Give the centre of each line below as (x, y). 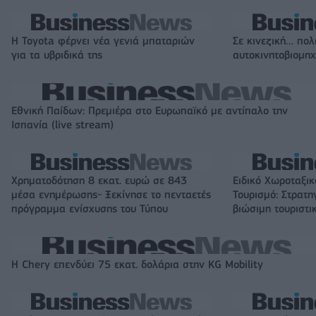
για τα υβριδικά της (57, 55)
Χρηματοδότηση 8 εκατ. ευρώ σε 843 (99, 180)
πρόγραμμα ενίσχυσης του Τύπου (90, 208)
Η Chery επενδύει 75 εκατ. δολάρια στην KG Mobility (137, 264)
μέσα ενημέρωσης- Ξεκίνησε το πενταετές (111, 194)
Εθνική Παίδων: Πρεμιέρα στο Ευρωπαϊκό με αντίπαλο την (150, 110)
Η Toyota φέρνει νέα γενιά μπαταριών (103, 41)
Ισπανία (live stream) (62, 124)
